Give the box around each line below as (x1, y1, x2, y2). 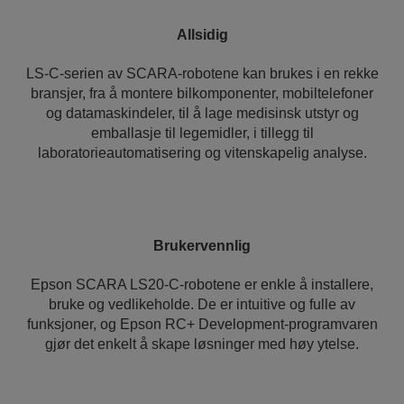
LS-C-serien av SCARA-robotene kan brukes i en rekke (25, 66, 379, 81)
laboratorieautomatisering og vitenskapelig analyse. (37, 145, 367, 161)
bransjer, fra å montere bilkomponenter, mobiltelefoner (31, 86, 373, 101)
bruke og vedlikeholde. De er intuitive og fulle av (49, 297, 355, 312)
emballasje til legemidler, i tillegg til (90, 125, 314, 141)
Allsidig (176, 27, 228, 42)
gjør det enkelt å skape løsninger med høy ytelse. (45, 336, 359, 352)
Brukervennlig (153, 238, 251, 253)
